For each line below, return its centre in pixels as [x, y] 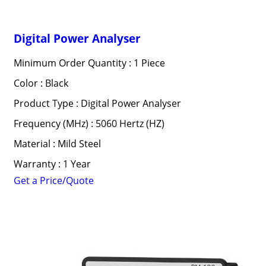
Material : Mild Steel [57, 144]
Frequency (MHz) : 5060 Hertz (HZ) [89, 123]
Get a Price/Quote [53, 180]
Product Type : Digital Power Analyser [97, 103]
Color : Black [41, 83]
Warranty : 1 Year [52, 164]
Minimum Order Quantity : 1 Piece [89, 63]
